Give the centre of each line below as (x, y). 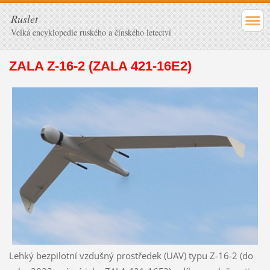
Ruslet (24, 19)
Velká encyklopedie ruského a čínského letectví (91, 32)
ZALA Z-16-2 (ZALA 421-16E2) (100, 66)
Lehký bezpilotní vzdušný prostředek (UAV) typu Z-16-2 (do (131, 256)
